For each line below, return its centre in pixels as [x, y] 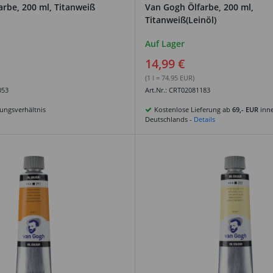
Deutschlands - [169, 119]
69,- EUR [245, 109]
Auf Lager [165, 43]
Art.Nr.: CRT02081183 [178, 90]
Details [204, 119]
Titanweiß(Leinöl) [181, 19]
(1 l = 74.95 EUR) [170, 77]
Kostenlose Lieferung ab [193, 109]
